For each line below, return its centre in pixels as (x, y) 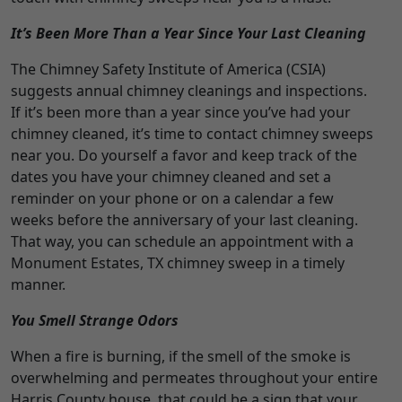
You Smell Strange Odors (95, 321)
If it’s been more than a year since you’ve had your (181, 113)
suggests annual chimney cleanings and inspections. (189, 91)
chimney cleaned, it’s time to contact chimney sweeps (192, 134)
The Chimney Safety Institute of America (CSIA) (168, 70)
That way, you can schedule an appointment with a (182, 242)
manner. (38, 285)
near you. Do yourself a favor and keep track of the (184, 156)
